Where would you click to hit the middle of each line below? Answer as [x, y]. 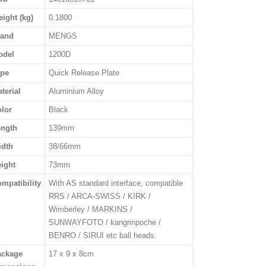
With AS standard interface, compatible [116, 183]
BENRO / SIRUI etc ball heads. [103, 235]
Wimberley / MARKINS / [91, 209]
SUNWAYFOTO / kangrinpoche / [105, 222]
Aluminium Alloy [77, 91]
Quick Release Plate [84, 73]
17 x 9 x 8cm [72, 254]
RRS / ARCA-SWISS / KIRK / [100, 196]
